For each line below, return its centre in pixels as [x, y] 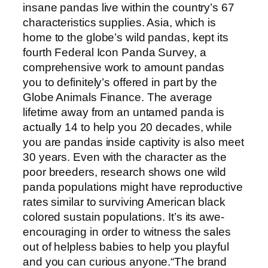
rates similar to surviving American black [124, 202]
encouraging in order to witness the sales [127, 232]
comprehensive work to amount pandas [124, 68]
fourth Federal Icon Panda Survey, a [115, 53]
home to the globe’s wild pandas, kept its [126, 38]
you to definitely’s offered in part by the [120, 83]
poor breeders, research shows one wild [125, 172]
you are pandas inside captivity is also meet [133, 142]
